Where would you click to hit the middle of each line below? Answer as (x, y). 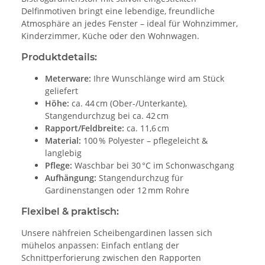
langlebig (63, 153)
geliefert (62, 91)
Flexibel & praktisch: (70, 212)
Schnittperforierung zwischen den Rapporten (111, 258)
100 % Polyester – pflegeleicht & (144, 141)
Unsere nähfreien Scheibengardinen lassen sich (117, 233)
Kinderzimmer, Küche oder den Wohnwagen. (110, 36)
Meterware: (68, 79)
